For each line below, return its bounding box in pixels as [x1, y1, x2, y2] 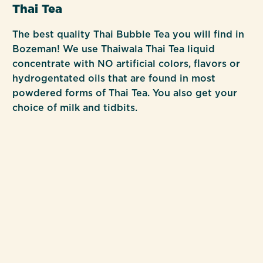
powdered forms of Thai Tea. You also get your [12, 87, 238, 99]
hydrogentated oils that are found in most [12, 73, 216, 84]
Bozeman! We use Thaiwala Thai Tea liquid [12, 43, 215, 55]
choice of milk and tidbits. [12, 102, 138, 113]
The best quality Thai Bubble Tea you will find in [12, 29, 245, 40]
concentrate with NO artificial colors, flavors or [12, 58, 241, 69]
